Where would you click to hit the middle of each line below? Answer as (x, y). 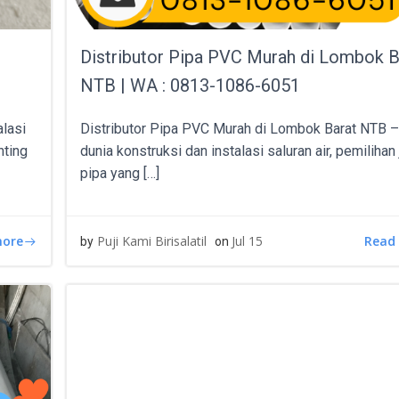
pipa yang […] (120, 173)
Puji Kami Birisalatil (152, 241)
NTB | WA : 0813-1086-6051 (191, 85)
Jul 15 (248, 241)
